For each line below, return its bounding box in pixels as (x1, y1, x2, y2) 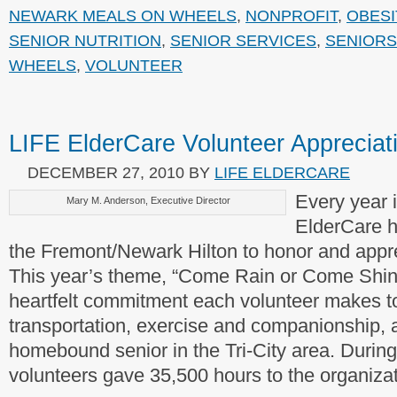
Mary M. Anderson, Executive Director (66, 195, 230, 206)
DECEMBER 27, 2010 (27, 163, 184, 182)
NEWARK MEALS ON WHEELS (9, 6, 237, 25)
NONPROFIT (245, 6, 338, 25)
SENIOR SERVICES (170, 31, 316, 50)
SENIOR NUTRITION (9, 31, 161, 50)
